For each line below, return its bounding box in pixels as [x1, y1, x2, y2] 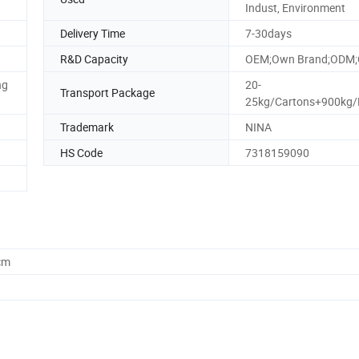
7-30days [245, 25, 292, 41]
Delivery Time [60, 25, 125, 41]
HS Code [60, 144, 103, 160]
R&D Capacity [60, 50, 128, 67]
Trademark [60, 119, 114, 135]
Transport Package [60, 85, 155, 101]
